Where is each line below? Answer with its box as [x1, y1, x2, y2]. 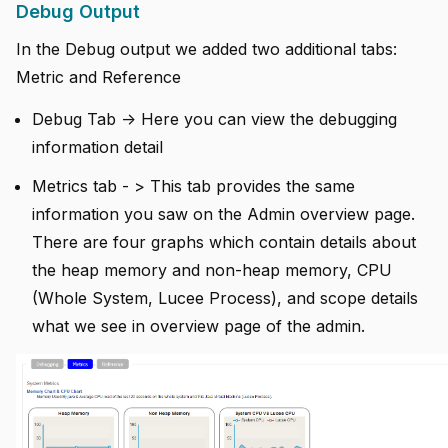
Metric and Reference [16, 67, 181, 88]
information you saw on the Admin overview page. [32, 204, 415, 225]
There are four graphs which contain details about [32, 232, 416, 253]
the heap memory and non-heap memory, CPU [32, 260, 392, 281]
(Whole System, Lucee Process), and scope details [32, 288, 418, 309]
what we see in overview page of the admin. [32, 316, 365, 337]
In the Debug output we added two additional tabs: [16, 39, 397, 60]
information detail [32, 137, 163, 158]
